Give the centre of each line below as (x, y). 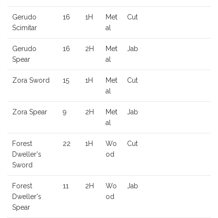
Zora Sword (31, 81)
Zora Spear (30, 112)
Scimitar (25, 28)
